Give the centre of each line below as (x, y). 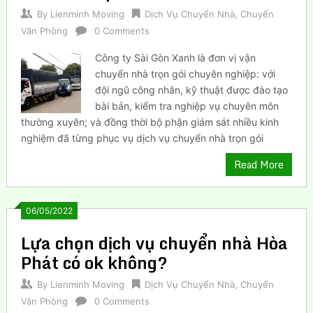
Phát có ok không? (94, 262)
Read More (259, 164)
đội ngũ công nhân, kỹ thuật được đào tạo (192, 89)
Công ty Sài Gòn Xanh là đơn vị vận (176, 57)
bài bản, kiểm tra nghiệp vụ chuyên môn (187, 105)
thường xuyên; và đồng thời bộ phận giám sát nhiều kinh (150, 122)
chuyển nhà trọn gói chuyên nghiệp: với (185, 73)
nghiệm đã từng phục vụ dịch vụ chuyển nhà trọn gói (142, 138)
